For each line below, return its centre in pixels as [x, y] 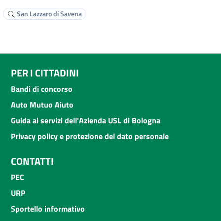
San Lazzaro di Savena [49, 13]
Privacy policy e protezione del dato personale [90, 136]
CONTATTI [32, 161]
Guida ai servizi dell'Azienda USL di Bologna [86, 120]
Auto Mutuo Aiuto [42, 104]
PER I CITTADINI [45, 73]
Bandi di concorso [42, 89]
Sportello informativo [48, 208]
